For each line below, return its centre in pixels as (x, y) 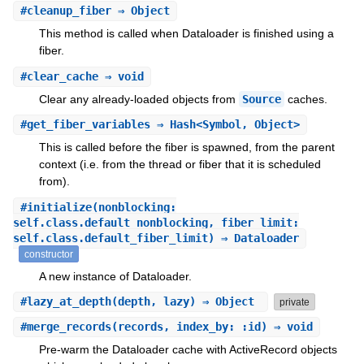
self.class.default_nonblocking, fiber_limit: (156, 222)
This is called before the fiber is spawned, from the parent (186, 147)
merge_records (69, 326)
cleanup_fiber (69, 11)
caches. (305, 99)
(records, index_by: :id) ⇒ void (212, 326)
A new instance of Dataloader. (115, 276)
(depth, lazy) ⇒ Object (186, 302)
